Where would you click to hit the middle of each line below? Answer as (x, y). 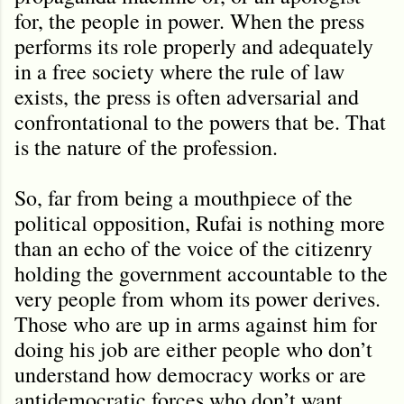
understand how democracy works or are (190, 374)
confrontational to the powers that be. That (200, 121)
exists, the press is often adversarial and (187, 96)
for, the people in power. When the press (189, 20)
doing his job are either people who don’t (193, 349)
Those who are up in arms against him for (196, 323)
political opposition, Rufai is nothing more (200, 222)
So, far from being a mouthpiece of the (184, 197)
